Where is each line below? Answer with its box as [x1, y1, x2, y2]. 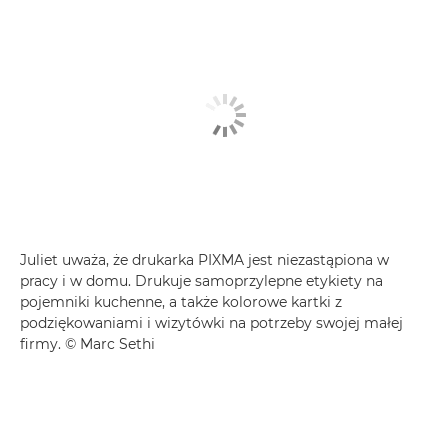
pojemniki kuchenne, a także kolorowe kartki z [20, 293, 342, 312]
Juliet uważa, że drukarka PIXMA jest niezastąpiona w [20, 251, 389, 270]
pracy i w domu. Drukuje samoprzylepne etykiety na [20, 272, 383, 291]
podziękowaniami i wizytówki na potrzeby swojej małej [20, 314, 403, 333]
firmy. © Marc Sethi [20, 335, 155, 354]
